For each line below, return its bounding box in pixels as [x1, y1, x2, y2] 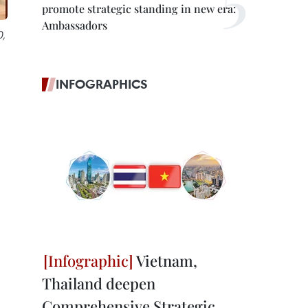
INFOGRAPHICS [56, 76, 148, 92]
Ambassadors [42, 18, 107, 32]
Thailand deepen [42, 273, 155, 294]
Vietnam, [133, 250, 197, 271]
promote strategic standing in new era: [42, 1, 236, 16]
